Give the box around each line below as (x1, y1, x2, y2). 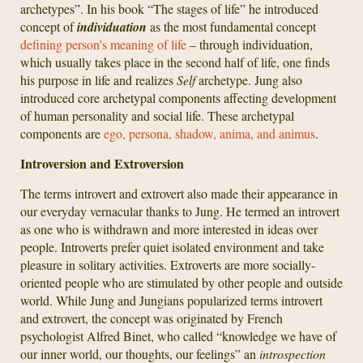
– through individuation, (186, 36, 313, 53)
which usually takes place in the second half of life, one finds (20, 53, 330, 70)
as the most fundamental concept (147, 18, 316, 35)
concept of (20, 18, 77, 35)
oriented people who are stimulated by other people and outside (20, 274, 343, 291)
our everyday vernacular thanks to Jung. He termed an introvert (20, 203, 340, 220)
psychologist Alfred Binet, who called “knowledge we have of (20, 327, 336, 344)
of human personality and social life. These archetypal (20, 107, 294, 124)
